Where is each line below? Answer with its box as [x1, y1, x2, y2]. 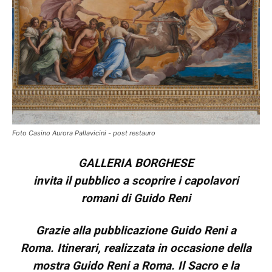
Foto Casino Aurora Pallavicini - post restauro [12, 128, 155, 137]
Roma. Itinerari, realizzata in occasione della [21, 240, 251, 255]
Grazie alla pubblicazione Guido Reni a [36, 223, 236, 237]
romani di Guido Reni [81, 191, 191, 205]
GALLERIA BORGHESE [78, 155, 194, 170]
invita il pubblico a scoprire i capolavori [33, 173, 239, 188]
